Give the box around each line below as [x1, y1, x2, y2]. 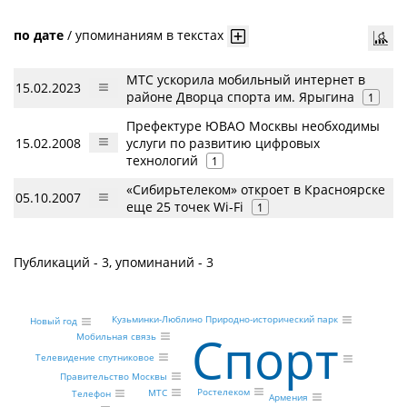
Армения [269, 391, 309, 404]
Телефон [71, 387, 111, 401]
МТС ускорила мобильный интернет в [126, 71, 365, 88]
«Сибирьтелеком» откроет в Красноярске [126, 181, 385, 198]
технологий [126, 152, 198, 169]
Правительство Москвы [59, 370, 167, 383]
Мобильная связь [75, 330, 156, 343]
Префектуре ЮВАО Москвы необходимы [126, 117, 380, 134]
